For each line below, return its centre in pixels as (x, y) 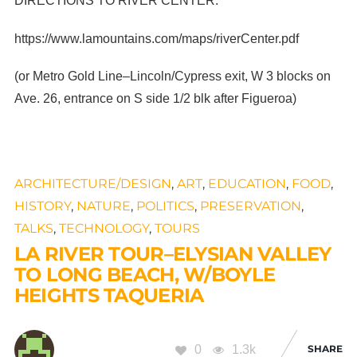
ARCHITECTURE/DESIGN (92, 183)
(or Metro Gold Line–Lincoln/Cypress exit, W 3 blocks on (172, 76)
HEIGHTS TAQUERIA (109, 295)
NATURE (103, 206)
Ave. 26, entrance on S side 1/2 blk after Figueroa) (155, 98)
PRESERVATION (250, 206)
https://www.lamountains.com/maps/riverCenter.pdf (158, 38)
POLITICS (165, 206)
